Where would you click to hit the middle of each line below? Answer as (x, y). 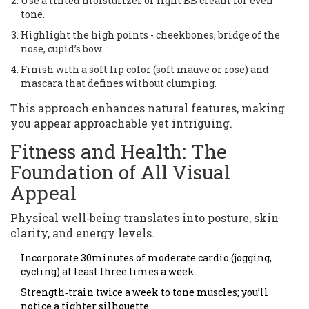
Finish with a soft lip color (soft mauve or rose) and (145, 70)
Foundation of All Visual (120, 172)
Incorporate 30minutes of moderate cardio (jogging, (146, 258)
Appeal (43, 193)
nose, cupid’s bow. (62, 49)
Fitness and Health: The (119, 152)
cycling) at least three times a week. (109, 272)
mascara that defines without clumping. (119, 83)
